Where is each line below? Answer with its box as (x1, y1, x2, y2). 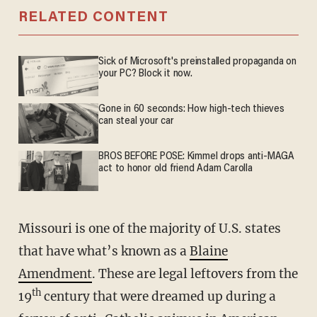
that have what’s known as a (18, 243, 190, 259)
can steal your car (98, 116, 174, 127)
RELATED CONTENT (18, 11, 168, 25)
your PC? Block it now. (98, 69, 192, 80)
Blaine (189, 243, 228, 259)
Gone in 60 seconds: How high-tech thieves (98, 104, 284, 115)
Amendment (18, 265, 92, 282)
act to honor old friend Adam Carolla (98, 163, 253, 175)
